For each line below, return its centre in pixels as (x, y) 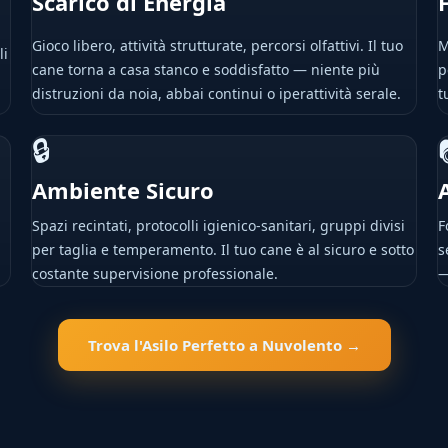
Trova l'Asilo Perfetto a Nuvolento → (224, 345)
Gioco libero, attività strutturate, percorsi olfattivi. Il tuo (217, 45)
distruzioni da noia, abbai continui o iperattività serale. (216, 93)
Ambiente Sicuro (122, 190)
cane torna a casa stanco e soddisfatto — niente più (205, 69)
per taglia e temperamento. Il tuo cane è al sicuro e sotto (222, 249)
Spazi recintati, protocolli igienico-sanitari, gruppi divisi (218, 225)
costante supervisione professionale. (154, 273)
